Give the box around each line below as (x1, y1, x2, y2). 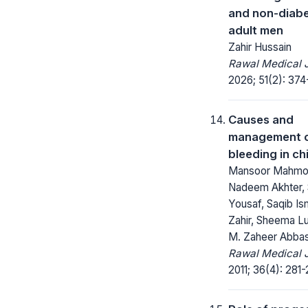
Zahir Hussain (228, 40, 291, 54)
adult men (228, 23, 283, 37)
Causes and (228, 112, 294, 126)
